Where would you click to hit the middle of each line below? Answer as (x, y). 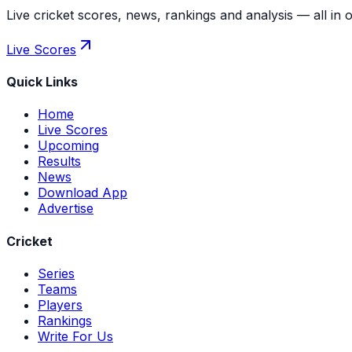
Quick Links (42, 82)
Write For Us (75, 336)
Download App (82, 193)
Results (59, 161)
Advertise (66, 209)
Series (56, 273)
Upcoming (68, 146)
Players (60, 304)
